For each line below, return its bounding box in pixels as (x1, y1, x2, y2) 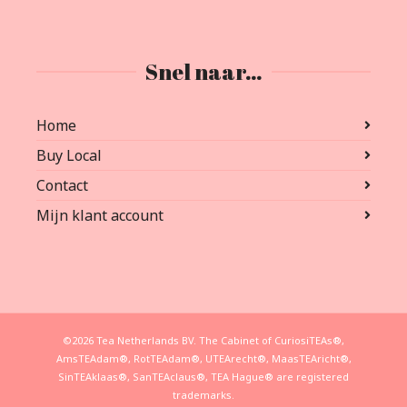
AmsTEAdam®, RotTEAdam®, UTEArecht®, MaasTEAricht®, (55, 351, 352, 365)
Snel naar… (144, 56, 263, 86)
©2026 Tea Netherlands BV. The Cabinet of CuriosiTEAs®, (63, 333, 344, 347)
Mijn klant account (36, 204, 164, 225)
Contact (36, 174, 88, 195)
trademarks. (173, 387, 234, 402)
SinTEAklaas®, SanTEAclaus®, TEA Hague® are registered (58, 369, 349, 383)
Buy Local (36, 144, 102, 165)
